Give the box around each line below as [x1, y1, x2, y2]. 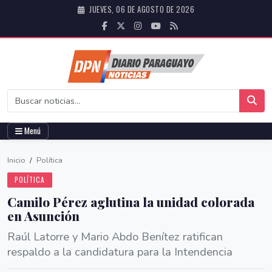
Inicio [7, 155, 25, 166]
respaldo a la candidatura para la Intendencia [7, 244, 233, 259]
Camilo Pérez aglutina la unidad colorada [7, 193, 254, 210]
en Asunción [7, 207, 80, 224]
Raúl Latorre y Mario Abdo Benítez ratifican [7, 229, 223, 244]
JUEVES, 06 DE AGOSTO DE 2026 [87, 4, 194, 15]
